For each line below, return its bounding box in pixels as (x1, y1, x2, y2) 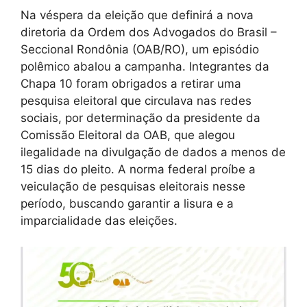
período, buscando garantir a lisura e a (21, 196, 234, 210)
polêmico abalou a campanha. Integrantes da (21, 59, 269, 73)
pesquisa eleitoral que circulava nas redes (21, 93, 251, 108)
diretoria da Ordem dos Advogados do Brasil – (21, 25, 277, 39)
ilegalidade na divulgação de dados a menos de (21, 145, 286, 159)
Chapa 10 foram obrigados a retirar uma (21, 76, 241, 90)
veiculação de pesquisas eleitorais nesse (21, 179, 245, 193)
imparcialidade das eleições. (21, 213, 177, 228)
